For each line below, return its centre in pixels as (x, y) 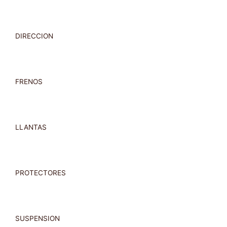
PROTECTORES (41, 173)
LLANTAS (31, 127)
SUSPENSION (37, 218)
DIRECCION (34, 36)
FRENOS (29, 82)
